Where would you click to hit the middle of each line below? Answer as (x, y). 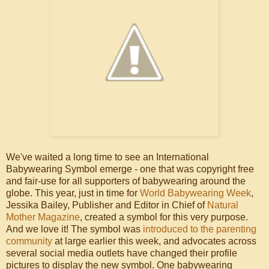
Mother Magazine (43, 217)
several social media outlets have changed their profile (122, 253)
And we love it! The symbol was (74, 229)
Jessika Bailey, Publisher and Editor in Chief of (107, 205)
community (29, 241)
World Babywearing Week (195, 193)
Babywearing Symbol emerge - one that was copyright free (130, 169)
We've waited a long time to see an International (107, 157)
